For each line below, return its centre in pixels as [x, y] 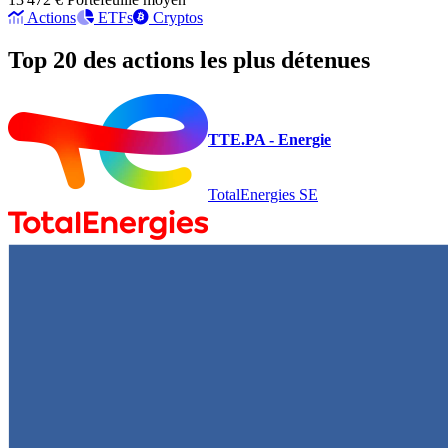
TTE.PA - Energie [269, 139]
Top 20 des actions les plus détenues [189, 59]
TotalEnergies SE [263, 195]
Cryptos [178, 17]
